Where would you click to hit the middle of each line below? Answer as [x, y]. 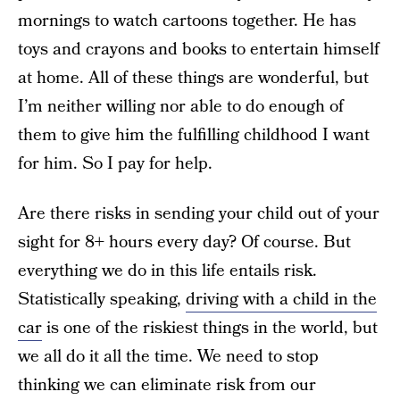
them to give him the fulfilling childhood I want [194, 135]
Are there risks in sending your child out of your [199, 214]
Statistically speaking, [102, 300]
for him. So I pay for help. [115, 164]
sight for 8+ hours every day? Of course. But [184, 242]
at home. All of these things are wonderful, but [193, 78]
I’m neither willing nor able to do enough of [181, 107]
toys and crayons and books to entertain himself [199, 50]
